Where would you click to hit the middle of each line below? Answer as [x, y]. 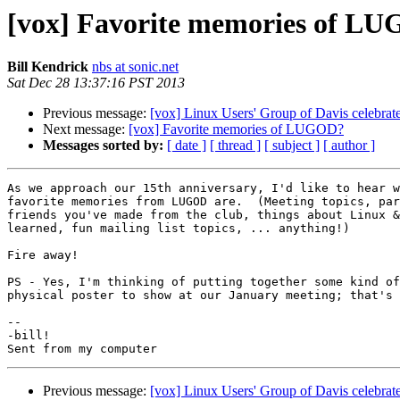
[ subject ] [292, 146]
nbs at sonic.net [135, 67]
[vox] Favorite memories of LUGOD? [236, 129]
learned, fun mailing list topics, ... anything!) [179, 229]
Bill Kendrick [48, 67]
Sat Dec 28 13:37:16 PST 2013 [96, 83]
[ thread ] [235, 146]
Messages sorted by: [103, 146]
